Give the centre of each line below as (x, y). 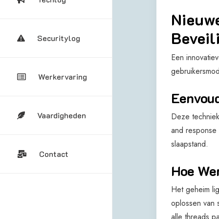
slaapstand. (189, 144)
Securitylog (59, 38)
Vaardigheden (62, 115)
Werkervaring (63, 77)
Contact (54, 154)
